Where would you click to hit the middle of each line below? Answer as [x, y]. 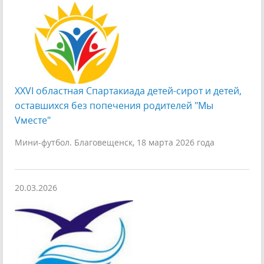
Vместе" [33, 120]
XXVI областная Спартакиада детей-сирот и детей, [128, 91]
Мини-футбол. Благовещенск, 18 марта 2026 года [115, 142]
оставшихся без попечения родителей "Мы [114, 105]
